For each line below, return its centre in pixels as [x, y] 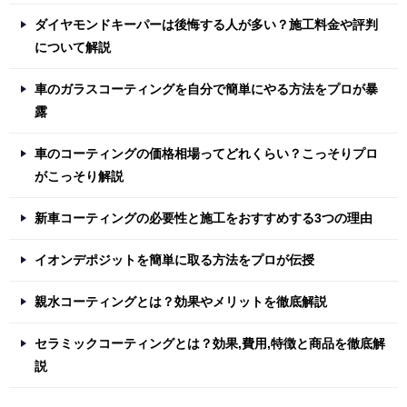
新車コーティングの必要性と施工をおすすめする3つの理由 [203, 218]
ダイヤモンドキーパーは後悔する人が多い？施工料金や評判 [206, 25]
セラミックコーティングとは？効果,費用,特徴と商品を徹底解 [210, 344]
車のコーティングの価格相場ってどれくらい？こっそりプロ [206, 154]
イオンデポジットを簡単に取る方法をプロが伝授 [174, 260]
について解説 [73, 48]
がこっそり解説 [79, 177]
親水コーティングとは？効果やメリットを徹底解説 [181, 302]
